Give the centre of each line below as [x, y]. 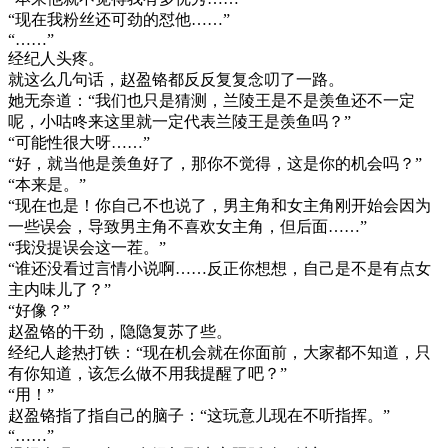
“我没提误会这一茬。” [87, 248]
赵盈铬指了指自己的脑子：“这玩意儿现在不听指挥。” [199, 416]
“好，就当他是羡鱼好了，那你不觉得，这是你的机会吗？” [215, 164]
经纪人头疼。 [56, 59]
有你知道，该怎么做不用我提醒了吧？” [147, 374]
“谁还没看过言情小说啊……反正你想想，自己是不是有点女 [219, 269]
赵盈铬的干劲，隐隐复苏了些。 [120, 332]
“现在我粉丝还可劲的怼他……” [119, 20]
